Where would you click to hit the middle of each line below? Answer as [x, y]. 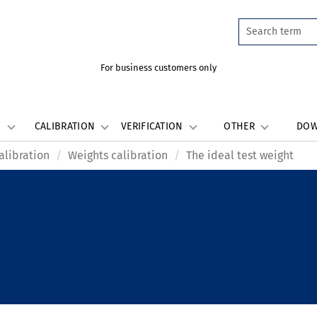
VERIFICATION [154, 126]
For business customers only [158, 68]
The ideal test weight [240, 155]
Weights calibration [118, 155]
